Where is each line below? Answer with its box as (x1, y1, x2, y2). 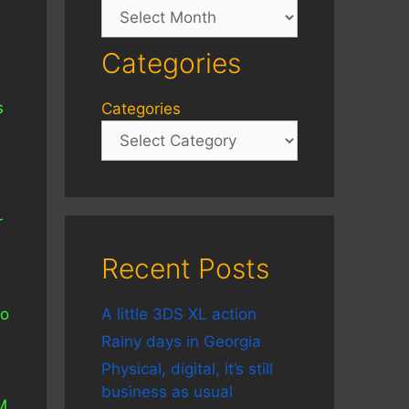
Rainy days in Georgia (101, 332, 261, 351)
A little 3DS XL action (101, 305, 257, 323)
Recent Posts (101, 252, 269, 285)
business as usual (101, 383, 233, 401)
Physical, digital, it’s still (101, 360, 273, 378)
